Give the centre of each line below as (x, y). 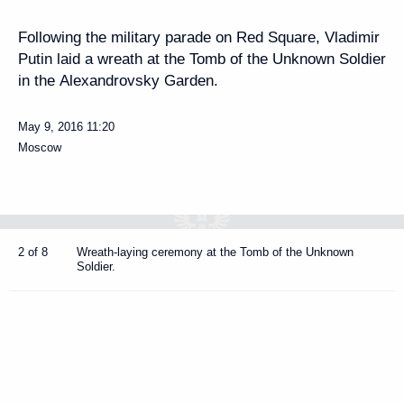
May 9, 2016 (50, 127)
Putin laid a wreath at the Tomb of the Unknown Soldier (202, 59)
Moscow (40, 147)
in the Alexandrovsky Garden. (118, 81)
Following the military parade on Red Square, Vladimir (199, 37)
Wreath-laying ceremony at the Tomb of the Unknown (215, 252)
